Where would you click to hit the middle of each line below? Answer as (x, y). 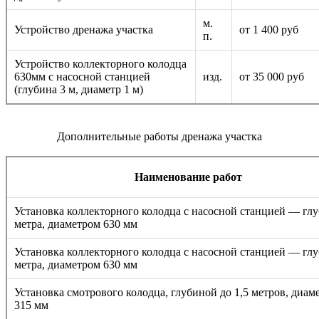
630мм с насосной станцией (82, 76)
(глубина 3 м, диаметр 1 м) (79, 89)
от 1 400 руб (269, 29)
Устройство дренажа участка (84, 29)
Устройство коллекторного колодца (100, 63)
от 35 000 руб (272, 76)
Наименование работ (188, 177)
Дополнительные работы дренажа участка (159, 136)
